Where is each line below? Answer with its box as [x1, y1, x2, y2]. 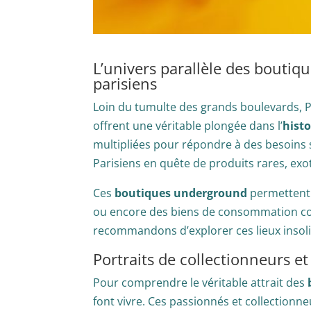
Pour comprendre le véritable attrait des [93, 275, 308, 291]
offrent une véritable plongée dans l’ [93, 118, 283, 134]
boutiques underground [115, 185, 248, 201]
